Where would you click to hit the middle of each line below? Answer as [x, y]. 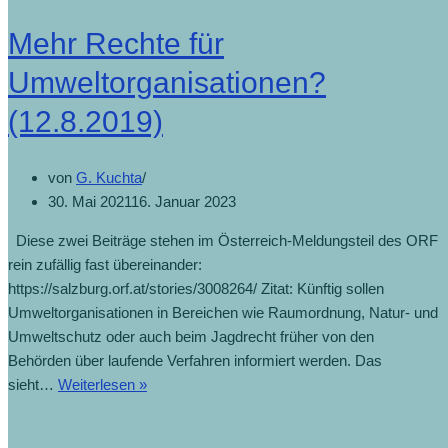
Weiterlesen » [102, 385]
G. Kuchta [109, 178]
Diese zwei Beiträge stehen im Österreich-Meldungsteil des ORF [223, 241]
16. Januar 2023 [183, 202]
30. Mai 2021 [89, 202]
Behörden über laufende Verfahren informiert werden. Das [195, 361]
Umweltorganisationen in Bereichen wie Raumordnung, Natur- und [223, 313]
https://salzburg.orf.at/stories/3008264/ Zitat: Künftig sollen [196, 289]
